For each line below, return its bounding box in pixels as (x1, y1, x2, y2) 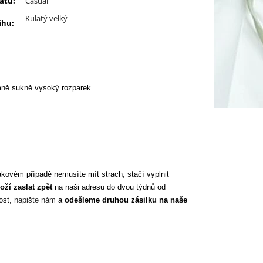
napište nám (14, 195, 56, 205)
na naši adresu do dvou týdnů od (52, 183, 166, 192)
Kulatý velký (25, 13, 68, 24)
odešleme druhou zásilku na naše (65, 195, 187, 205)
